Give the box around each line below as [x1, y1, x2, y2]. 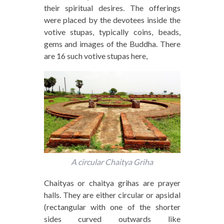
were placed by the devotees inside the [43, 15, 180, 25]
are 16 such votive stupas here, [43, 51, 147, 61]
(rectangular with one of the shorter [43, 201, 180, 211]
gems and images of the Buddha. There [43, 39, 180, 49]
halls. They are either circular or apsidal [43, 189, 180, 199]
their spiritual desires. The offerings [43, 3, 180, 13]
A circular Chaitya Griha [71, 156, 153, 166]
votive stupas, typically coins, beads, [43, 27, 180, 37]
